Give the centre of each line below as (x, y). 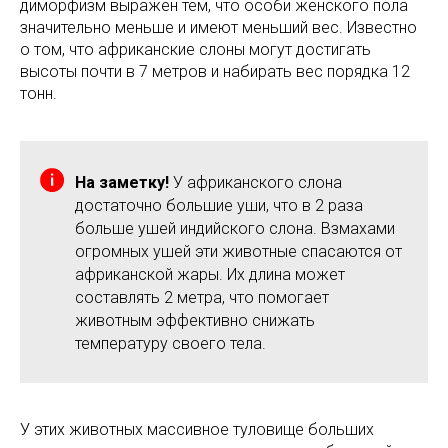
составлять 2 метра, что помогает (202, 298)
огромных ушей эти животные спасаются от (238, 252)
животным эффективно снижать (195, 321)
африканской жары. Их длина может (210, 275)
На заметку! (122, 183)
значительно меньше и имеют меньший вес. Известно (218, 28)
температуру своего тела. (170, 344)
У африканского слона (255, 183)
